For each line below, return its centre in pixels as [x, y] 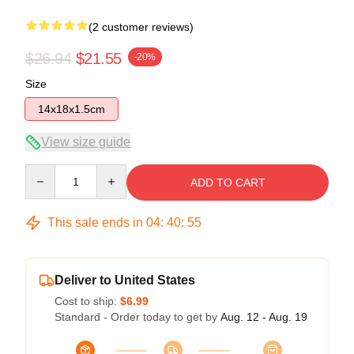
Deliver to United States [125, 280]
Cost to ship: [87, 301]
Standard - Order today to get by [137, 316]
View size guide [86, 141]
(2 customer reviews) [141, 26]
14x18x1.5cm [72, 109]
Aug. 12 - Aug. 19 [264, 316]
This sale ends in [95, 222]
